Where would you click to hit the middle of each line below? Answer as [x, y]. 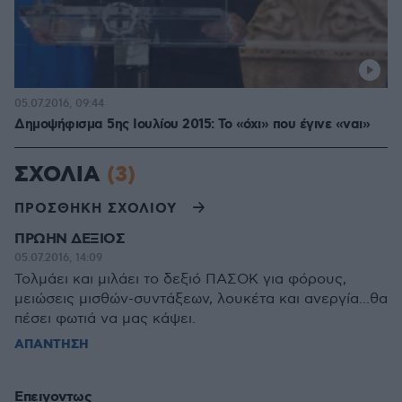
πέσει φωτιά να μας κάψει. [105, 319]
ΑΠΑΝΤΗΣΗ [52, 345]
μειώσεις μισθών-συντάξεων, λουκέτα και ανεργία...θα [201, 299]
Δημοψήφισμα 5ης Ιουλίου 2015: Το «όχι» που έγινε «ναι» [192, 125]
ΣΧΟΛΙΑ [61, 175]
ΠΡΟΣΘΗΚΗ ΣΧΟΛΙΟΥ [96, 209]
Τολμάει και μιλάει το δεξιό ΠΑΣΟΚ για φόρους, [180, 280]
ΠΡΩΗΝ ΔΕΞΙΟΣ [70, 239]
